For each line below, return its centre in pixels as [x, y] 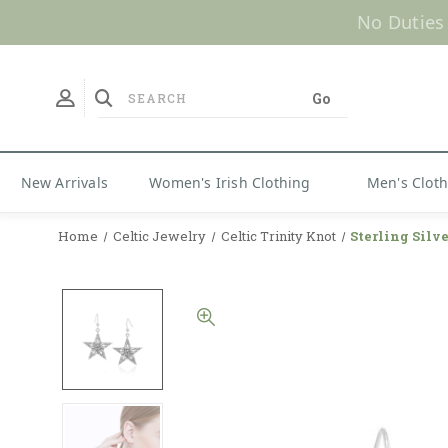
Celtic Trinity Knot [278, 236]
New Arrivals [64, 182]
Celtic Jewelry [159, 236]
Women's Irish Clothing [230, 182]
